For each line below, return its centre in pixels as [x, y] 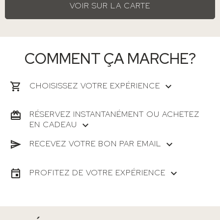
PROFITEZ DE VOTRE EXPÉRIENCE [97, 172]
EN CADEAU [53, 124]
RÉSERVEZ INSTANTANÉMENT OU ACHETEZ [114, 114]
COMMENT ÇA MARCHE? [110, 58]
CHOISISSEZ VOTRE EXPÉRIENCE [95, 85]
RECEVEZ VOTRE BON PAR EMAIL [95, 143]
